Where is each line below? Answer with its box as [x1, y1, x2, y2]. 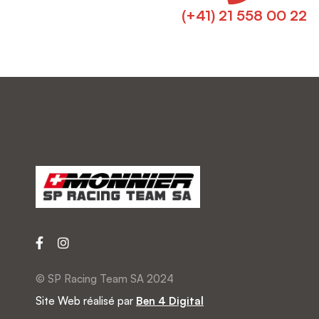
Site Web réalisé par [36, 294, 136, 308]
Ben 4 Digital [136, 294, 204, 308]
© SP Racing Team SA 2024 [36, 272, 174, 286]
